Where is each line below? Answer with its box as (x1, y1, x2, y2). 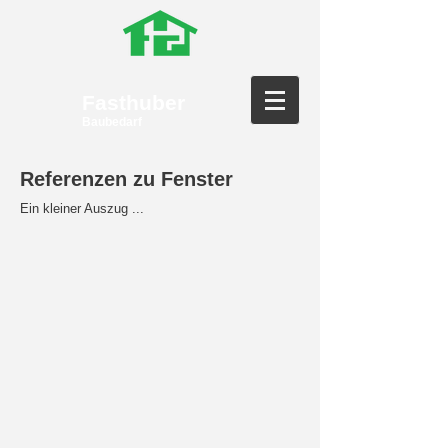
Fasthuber (82, 91, 185, 114)
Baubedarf (82, 115, 142, 129)
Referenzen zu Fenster (20, 168, 233, 190)
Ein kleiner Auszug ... (20, 201, 144, 216)
